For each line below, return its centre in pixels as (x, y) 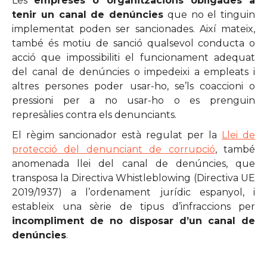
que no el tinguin (209, 15)
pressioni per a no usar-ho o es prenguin (133, 100)
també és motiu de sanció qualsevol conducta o (133, 43)
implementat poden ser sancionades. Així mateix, (133, 29)
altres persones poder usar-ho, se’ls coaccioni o (133, 86)
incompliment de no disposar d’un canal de (133, 221)
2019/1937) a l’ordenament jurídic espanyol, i (133, 192)
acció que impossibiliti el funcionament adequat (133, 58)
